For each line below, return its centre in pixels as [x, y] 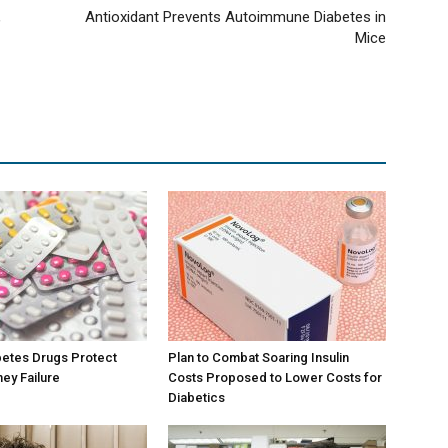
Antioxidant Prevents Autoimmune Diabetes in [235, 17]
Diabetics [196, 397]
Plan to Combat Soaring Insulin [258, 357]
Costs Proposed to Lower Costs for [275, 377]
